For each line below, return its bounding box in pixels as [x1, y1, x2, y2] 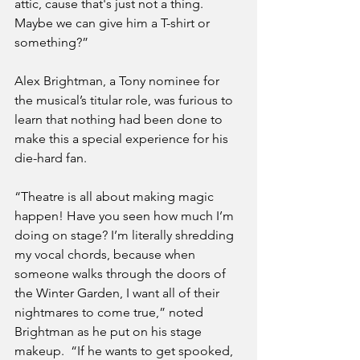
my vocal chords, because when [14, 247, 198, 263]
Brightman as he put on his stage [14, 324, 205, 340]
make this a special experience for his [14, 131, 231, 147]
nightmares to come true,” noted [14, 305, 207, 321]
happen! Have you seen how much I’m [14, 208, 237, 224]
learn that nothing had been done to [14, 112, 226, 128]
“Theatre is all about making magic [14, 189, 217, 205]
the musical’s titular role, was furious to [14, 92, 236, 108]
